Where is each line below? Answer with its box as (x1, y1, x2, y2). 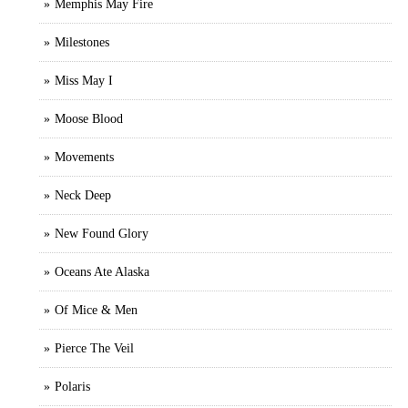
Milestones (55, 35, 109, 49)
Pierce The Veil (55, 341, 134, 355)
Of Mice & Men (55, 302, 138, 317)
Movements (55, 149, 114, 164)
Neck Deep (55, 188, 111, 202)
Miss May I (55, 73, 113, 87)
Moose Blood (55, 111, 123, 126)
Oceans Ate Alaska (55, 264, 149, 279)
